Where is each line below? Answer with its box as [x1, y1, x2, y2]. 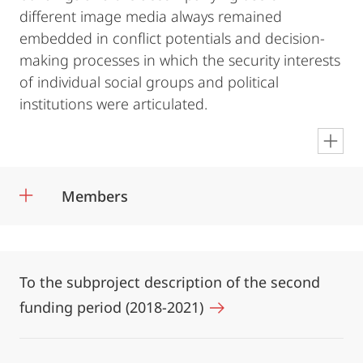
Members [62, 186, 128, 206]
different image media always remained [19, 6, 282, 26]
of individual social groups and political [19, 72, 279, 92]
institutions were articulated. [19, 94, 207, 113]
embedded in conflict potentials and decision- [19, 28, 325, 48]
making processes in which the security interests [19, 50, 340, 70]
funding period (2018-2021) [19, 297, 207, 317]
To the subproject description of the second [19, 272, 320, 292]
